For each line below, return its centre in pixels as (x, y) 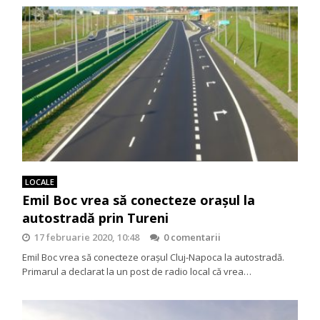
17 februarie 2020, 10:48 (87, 237)
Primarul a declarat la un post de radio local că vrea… (137, 271)
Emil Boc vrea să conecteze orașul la (139, 200)
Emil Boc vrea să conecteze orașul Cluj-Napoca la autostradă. (154, 257)
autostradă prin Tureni (96, 217)
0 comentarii (192, 237)
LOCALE (40, 181)
